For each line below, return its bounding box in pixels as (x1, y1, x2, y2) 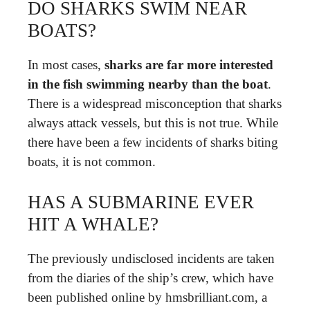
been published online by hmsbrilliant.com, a (28, 290, 267, 304)
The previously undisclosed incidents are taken (28, 251, 275, 266)
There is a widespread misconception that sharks (28, 95, 282, 111)
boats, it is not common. (28, 154, 156, 169)
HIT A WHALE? (28, 214, 158, 235)
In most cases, (28, 57, 104, 72)
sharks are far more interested (104, 57, 273, 72)
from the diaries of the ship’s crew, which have (28, 271, 273, 285)
